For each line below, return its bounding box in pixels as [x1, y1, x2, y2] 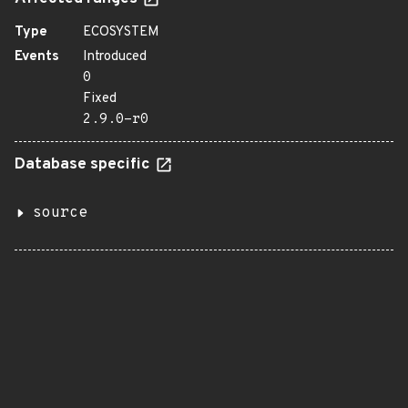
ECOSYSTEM [83, 24, 159, 41]
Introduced [83, 48, 147, 66]
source [33, 204, 87, 222]
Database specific [15, 155, 154, 175]
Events [15, 48, 59, 66]
